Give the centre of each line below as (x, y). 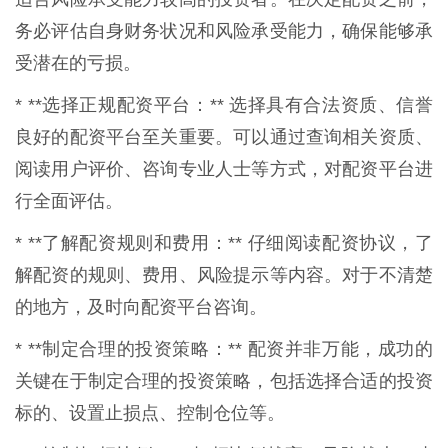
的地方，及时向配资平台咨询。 (141, 306)
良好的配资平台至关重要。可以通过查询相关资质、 (224, 136)
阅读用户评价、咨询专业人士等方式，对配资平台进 (224, 168)
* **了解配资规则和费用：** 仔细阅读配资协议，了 (224, 242)
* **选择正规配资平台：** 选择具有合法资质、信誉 (224, 104)
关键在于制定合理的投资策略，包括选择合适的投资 (224, 380)
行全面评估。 (69, 200)
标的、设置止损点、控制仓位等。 (150, 412)
